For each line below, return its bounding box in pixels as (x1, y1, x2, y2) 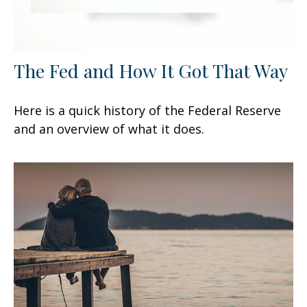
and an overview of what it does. (14, 120, 204, 137)
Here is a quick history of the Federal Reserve (14, 101, 281, 119)
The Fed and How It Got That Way (14, 58, 288, 83)
